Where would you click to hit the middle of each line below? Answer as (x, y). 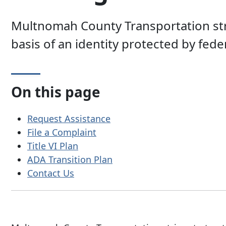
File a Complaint (62, 132)
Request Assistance (69, 118)
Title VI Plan (53, 146)
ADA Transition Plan (70, 159)
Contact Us (51, 173)
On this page (55, 92)
